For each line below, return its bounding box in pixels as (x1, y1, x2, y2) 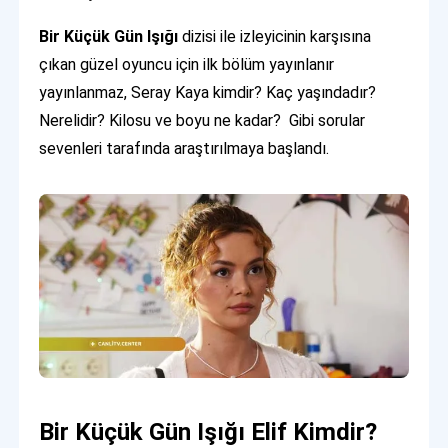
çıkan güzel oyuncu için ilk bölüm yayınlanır (39, 54, 335, 74)
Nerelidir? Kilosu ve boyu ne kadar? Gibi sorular (39, 110, 366, 130)
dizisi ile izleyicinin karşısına (182, 26, 372, 46)
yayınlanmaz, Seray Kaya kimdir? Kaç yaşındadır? (39, 82, 377, 102)
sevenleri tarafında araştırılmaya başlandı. (39, 138, 330, 158)
